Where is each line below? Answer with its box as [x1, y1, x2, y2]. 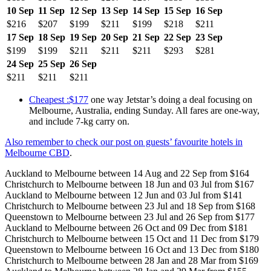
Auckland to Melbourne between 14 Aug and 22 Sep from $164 [5, 168, 249, 178]
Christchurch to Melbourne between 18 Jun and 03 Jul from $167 [5, 178, 254, 189]
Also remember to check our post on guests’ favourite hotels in [5, 136, 243, 147]
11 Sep [38, 5, 65, 16]
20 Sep [101, 31, 128, 42]
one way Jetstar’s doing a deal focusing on [88, 94, 252, 105]
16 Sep [195, 5, 223, 16]
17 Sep [7, 31, 34, 42]
